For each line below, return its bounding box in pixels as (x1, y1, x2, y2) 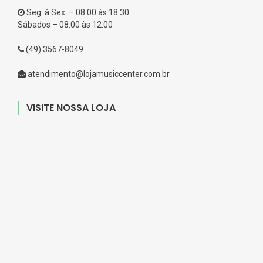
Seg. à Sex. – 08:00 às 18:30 (25, 8, 129, 18)
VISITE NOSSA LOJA (26, 100, 116, 114)
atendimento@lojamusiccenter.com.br (26, 69, 170, 79)
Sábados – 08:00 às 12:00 (18, 20, 113, 30)
